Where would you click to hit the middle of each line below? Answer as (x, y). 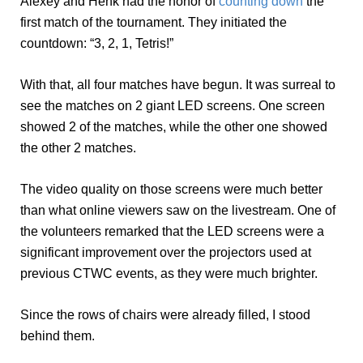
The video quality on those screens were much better (171, 189)
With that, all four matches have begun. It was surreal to (178, 84)
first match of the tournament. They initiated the (154, 22)
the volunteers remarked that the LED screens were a (172, 231)
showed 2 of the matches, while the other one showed (174, 126)
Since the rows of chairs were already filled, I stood (165, 314)
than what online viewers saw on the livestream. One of (178, 210)
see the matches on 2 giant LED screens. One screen (173, 105)
